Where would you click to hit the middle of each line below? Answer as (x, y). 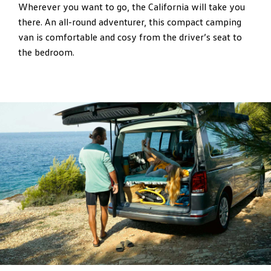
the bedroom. (46, 52)
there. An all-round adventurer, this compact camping (130, 22)
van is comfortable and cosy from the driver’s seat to (130, 37)
